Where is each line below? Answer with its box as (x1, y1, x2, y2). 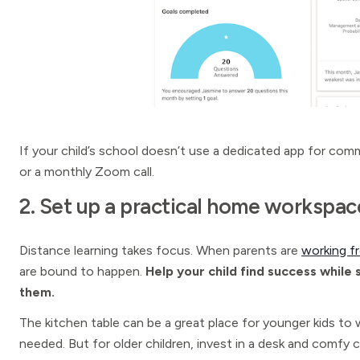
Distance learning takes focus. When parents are (19, 243, 301, 258)
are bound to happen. (19, 264, 145, 279)
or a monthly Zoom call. (19, 164, 154, 179)
